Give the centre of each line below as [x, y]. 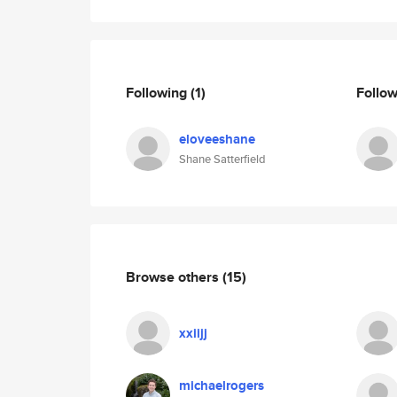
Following [158, 92]
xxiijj [193, 333]
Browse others [174, 276]
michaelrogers [222, 385]
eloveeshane [217, 139]
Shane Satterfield [222, 159]
